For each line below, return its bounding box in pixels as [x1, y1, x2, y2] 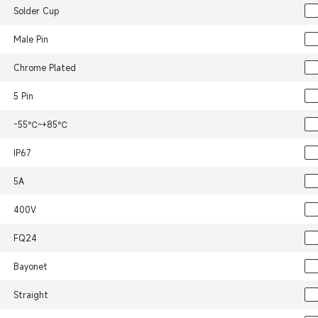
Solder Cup [13, 5, 59, 17]
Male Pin [13, 33, 48, 45]
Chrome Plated [13, 62, 76, 74]
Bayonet [13, 261, 48, 273]
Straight [13, 289, 48, 301]
